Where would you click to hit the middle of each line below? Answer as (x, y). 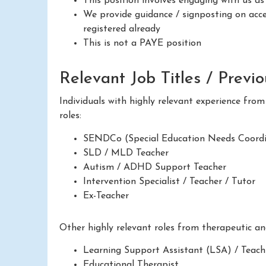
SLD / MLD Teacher (126, 153)
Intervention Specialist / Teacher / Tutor (169, 181)
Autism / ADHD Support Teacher (155, 167)
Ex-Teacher (106, 196)
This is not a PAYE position (142, 44)
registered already (122, 29)
